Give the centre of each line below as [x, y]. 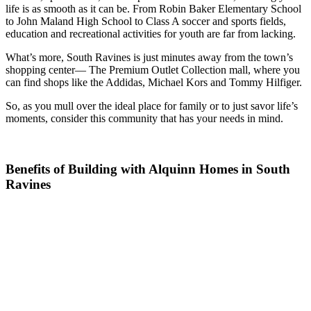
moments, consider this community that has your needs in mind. [144, 118]
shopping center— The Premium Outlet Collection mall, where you [153, 69]
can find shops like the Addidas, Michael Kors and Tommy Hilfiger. [154, 82]
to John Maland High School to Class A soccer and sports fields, [146, 21]
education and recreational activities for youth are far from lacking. [151, 33]
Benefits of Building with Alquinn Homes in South [148, 169]
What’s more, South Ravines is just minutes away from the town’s [149, 57]
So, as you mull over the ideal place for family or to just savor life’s [152, 106]
